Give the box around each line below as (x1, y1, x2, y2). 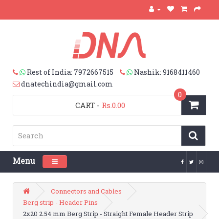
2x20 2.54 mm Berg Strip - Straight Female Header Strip (23, 209, 194, 218)
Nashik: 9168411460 (134, 67, 200, 77)
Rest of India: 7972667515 (27, 67, 114, 77)
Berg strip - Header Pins (23, 197, 98, 207)
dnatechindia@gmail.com (21, 79, 113, 88)
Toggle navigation (51, 155, 120, 166)
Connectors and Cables (51, 186, 122, 196)
